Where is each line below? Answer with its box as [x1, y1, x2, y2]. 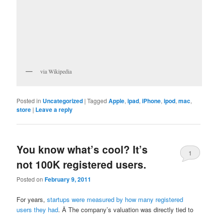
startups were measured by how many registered [47, 194, 184, 204]
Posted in [16, 96, 42, 105]
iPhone [142, 96, 161, 105]
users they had [16, 204, 59, 214]
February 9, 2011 [45, 175, 92, 184]
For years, [16, 194, 47, 204]
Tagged [87, 96, 108, 105]
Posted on [16, 175, 45, 184]
